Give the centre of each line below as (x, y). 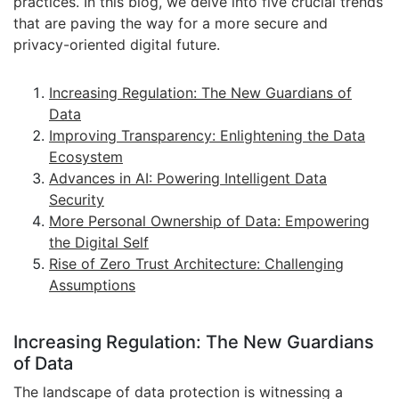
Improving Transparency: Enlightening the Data (207, 135)
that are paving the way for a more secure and (171, 23)
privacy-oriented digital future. (117, 45)
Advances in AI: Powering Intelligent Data (188, 178)
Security (77, 199)
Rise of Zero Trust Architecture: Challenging (196, 264)
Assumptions (92, 285)
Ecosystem (86, 157)
